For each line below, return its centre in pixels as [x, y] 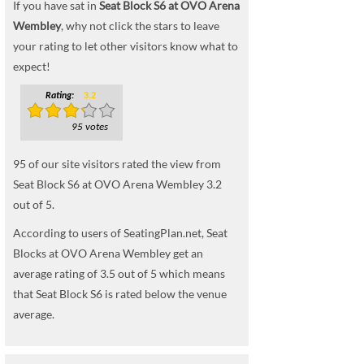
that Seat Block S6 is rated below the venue [120, 294]
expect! [32, 66]
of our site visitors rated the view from [123, 164]
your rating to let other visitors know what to [126, 46]
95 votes [90, 127]
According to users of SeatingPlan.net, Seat [120, 233]
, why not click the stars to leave [140, 26]
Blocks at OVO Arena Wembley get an [108, 253]
